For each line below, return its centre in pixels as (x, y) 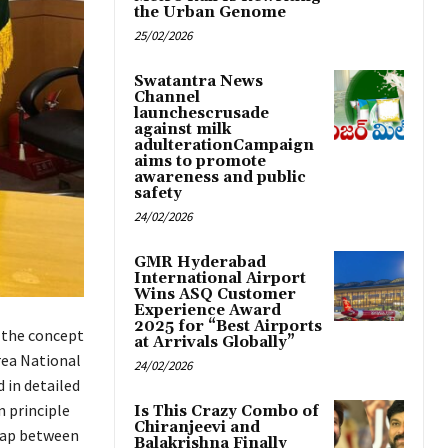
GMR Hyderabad (200, 263)
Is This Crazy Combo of (226, 412)
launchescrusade (201, 114)
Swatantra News (198, 82)
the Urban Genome (210, 13)
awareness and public (220, 178)
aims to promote (200, 162)
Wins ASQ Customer (215, 295)
